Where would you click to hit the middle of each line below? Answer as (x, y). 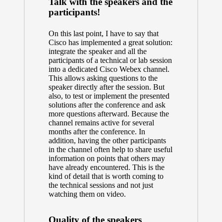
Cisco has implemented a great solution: (110, 43)
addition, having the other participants (107, 141)
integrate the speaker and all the (97, 52)
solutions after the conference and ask (107, 105)
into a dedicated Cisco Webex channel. (109, 69)
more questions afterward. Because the (109, 114)
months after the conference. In (97, 132)
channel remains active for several (101, 123)
